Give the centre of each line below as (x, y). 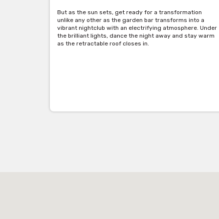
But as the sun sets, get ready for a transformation (130, 12)
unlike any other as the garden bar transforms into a (131, 20)
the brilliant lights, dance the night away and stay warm (136, 36)
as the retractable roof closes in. (103, 44)
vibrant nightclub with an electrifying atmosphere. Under (137, 28)
